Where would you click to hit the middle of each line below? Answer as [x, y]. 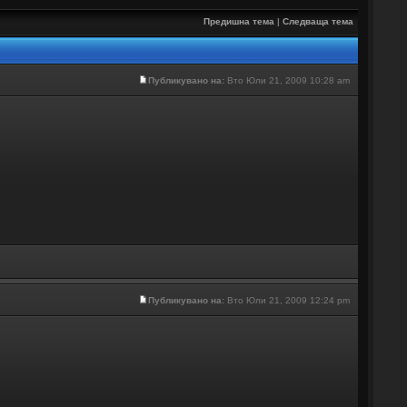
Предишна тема [238, 21]
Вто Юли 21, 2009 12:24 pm [288, 300]
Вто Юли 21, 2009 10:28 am [288, 80]
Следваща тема [318, 21]
